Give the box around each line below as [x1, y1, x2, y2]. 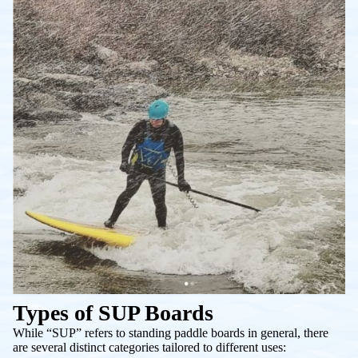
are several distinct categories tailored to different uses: [13, 340, 286, 354]
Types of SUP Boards [13, 300, 213, 325]
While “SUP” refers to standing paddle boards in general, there [13, 325, 328, 340]
